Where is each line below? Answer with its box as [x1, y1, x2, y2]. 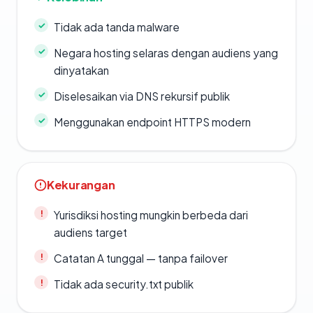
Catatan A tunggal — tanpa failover [54, 252, 228, 265]
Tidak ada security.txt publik [54, 277, 194, 291]
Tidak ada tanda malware [54, 20, 180, 34]
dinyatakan [54, 64, 109, 78]
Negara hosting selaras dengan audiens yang [54, 46, 278, 60]
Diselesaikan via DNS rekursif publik [54, 89, 230, 103]
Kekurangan [47, 177, 115, 193]
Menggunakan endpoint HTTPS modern [54, 115, 251, 129]
